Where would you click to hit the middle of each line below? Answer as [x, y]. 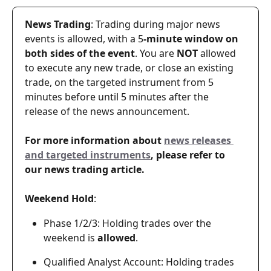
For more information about [94, 141]
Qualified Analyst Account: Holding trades [140, 262]
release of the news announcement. [107, 111]
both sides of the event [80, 53]
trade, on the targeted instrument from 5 [120, 82]
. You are [156, 53]
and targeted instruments [88, 155]
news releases [199, 141]
